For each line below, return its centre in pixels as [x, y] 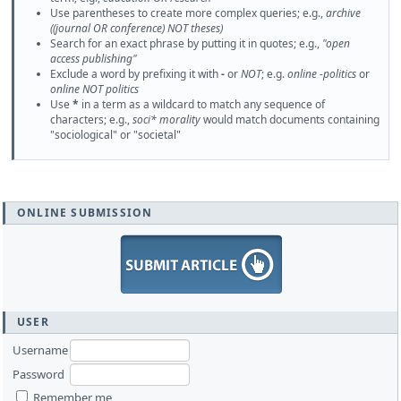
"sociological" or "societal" [115, 134]
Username [40, 350]
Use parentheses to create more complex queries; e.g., [188, 13]
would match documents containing [290, 119]
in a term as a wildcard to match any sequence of [202, 104]
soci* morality [166, 119]
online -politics [322, 73]
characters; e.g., [91, 119]
